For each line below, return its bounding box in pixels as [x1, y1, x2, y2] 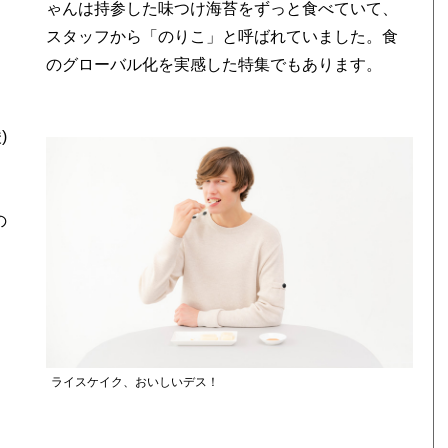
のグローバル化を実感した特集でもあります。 [46, 56, 383, 73]
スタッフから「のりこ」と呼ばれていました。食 [46, 28, 399, 45]
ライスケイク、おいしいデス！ [50, 374, 219, 389]
